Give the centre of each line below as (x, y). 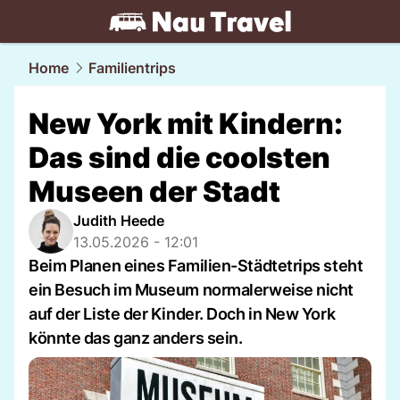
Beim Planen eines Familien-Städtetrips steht (196, 266)
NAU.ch (141, 43)
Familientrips (132, 68)
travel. (89, 43)
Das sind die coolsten (179, 158)
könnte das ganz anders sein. (136, 338)
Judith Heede (119, 221)
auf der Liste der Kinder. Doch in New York (182, 314)
